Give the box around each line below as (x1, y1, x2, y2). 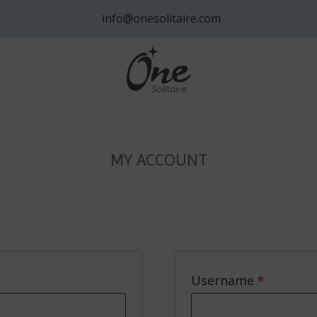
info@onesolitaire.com (96, 11, 221, 26)
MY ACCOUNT (110, 150, 207, 170)
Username (190, 272, 258, 289)
